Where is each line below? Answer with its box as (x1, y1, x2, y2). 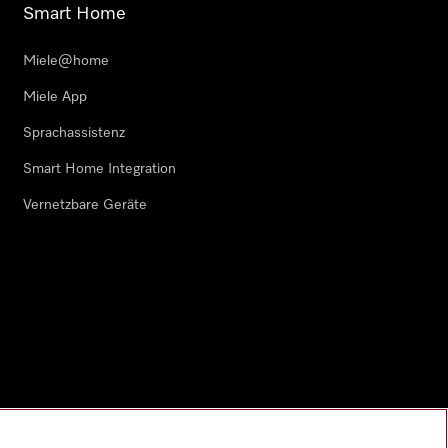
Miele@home (23, 54, 109, 68)
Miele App (23, 90, 87, 104)
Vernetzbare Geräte (23, 198, 147, 212)
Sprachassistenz (23, 126, 125, 140)
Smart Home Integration (23, 162, 176, 176)
